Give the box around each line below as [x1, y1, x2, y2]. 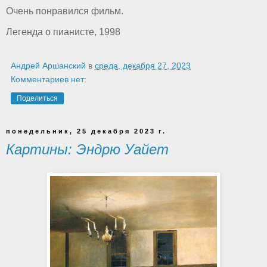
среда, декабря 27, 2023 [95, 61, 191, 71]
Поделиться [17, 94, 58, 103]
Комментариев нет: [11, 74, 86, 85]
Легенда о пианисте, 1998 [6, 27, 120, 38]
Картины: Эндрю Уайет [6, 141, 169, 158]
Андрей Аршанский [11, 61, 86, 71]
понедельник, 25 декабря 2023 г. [6, 128, 166, 135]
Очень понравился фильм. [6, 5, 123, 16]
